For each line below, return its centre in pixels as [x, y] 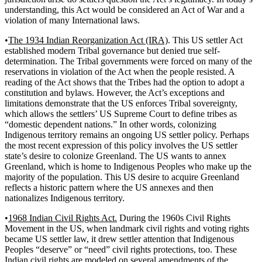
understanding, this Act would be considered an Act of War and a [125, 9]
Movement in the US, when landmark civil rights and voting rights [127, 228]
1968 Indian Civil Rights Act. [63, 218]
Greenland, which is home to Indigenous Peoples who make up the [128, 166]
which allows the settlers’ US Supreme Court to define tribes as [121, 113]
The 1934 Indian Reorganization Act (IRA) [88, 40]
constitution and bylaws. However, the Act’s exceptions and [115, 92]
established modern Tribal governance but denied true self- [112, 50]
